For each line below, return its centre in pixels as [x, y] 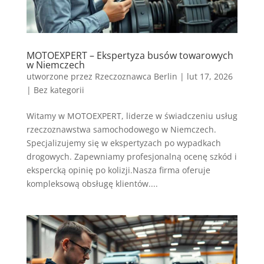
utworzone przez [60, 77]
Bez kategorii [59, 90]
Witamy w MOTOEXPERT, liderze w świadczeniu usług [132, 116]
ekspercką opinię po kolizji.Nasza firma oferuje [118, 170]
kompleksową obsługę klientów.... [92, 184]
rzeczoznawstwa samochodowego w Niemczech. [121, 130]
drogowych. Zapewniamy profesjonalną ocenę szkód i [131, 157]
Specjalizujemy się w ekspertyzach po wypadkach [123, 143]
